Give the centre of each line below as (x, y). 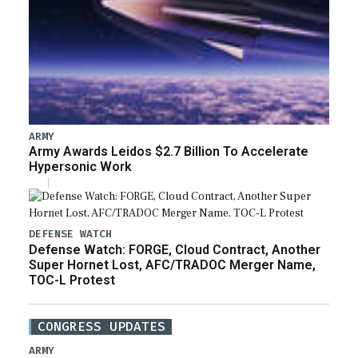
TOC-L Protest (72, 280)
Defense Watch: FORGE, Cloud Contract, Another (175, 249)
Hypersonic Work (80, 167)
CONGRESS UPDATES (101, 326)
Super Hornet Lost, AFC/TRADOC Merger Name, (172, 265)
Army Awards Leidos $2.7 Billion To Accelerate (169, 152)
